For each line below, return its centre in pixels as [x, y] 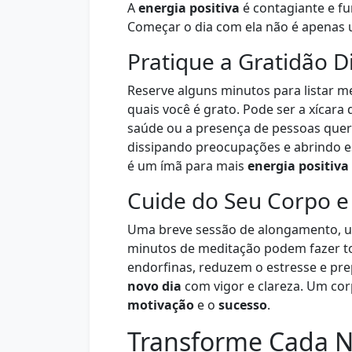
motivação [161, 305]
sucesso [243, 305]
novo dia [154, 286]
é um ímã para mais [187, 166]
